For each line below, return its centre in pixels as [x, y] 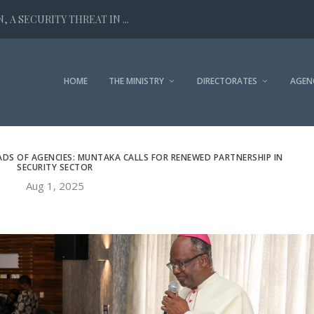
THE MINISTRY [136, 81]
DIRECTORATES [227, 81]
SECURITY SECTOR [55, 168]
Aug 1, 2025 [55, 186]
